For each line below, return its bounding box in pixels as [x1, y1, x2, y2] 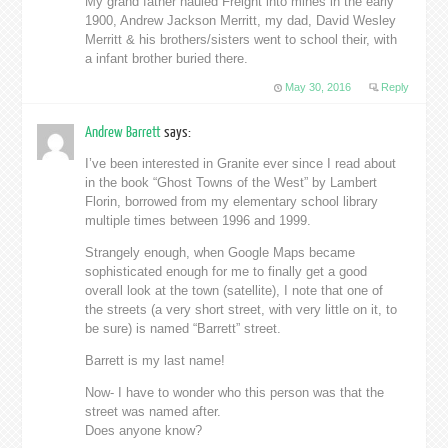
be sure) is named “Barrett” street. [85, 320, 282, 336]
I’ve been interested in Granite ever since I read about [85, 155, 397, 171]
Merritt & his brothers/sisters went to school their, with [85, 31, 398, 47]
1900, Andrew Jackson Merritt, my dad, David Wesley [85, 12, 397, 28]
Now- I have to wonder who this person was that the [85, 384, 385, 400]
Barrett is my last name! [85, 352, 226, 368]
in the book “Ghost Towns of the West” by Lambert [85, 174, 378, 190]
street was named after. [85, 403, 222, 419]
